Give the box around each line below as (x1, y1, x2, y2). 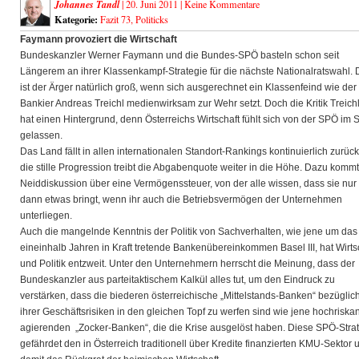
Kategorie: (54, 12, 98, 26)
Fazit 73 (100, 13, 131, 26)
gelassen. (20, 130, 63, 141)
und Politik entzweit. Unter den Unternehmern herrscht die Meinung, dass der (20, 258, 355, 269)
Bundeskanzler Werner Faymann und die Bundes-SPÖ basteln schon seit (20, 50, 339, 61)
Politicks (135, 13, 168, 26)
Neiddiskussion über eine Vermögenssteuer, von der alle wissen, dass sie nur (20, 178, 357, 189)
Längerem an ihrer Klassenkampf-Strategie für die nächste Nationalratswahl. (20, 66, 355, 77)
